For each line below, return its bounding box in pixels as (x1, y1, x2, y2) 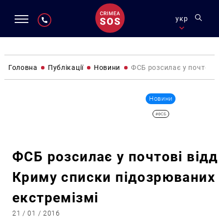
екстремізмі (12, 190, 99, 206)
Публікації (47, 63, 84, 71)
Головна (8, 63, 38, 71)
